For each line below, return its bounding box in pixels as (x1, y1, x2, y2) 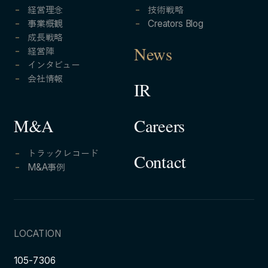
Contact (134, 156, 187, 173)
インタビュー (27, 59, 80, 71)
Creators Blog (148, 18, 203, 30)
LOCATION (13, 228, 62, 240)
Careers (134, 120, 185, 138)
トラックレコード (27, 147, 99, 159)
